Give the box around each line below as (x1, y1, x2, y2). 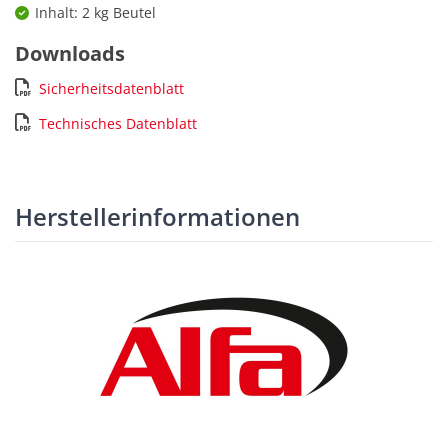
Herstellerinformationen (15, 200, 300, 234)
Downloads (15, 40, 125, 68)
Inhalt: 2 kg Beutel (35, 3, 156, 23)
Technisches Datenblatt (39, 114, 197, 134)
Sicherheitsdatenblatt (39, 79, 184, 99)
